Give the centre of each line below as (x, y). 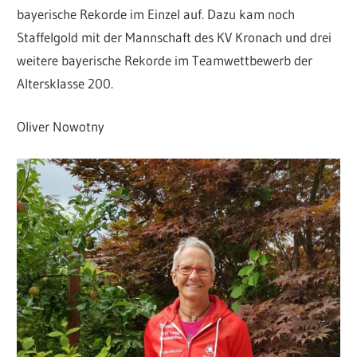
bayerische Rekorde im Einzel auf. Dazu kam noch (156, 14)
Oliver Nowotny (61, 127)
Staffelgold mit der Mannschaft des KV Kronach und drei (175, 37)
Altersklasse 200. (65, 83)
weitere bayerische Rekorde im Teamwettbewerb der (165, 60)
